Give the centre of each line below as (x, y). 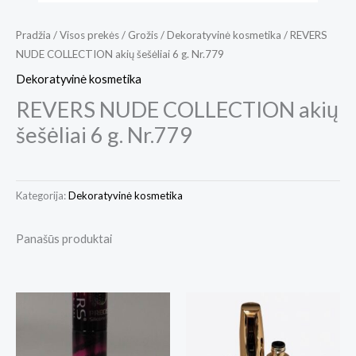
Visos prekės (89, 35)
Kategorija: (42, 196)
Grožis (143, 35)
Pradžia (33, 35)
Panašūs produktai (64, 239)
